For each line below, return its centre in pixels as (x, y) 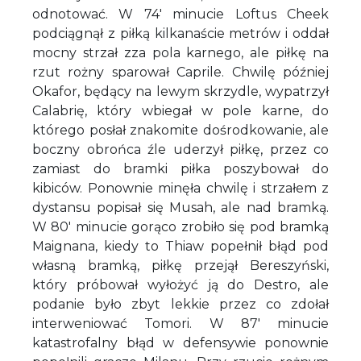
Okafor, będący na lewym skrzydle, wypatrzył (180, 91)
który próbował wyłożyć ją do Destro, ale (180, 284)
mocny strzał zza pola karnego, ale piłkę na (180, 52)
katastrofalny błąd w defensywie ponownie (180, 342)
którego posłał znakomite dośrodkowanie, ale (180, 130)
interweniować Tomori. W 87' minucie (180, 323)
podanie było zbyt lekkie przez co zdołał (180, 304)
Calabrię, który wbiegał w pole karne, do (180, 110)
